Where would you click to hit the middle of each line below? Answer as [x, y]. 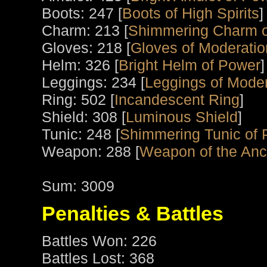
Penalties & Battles [133, 214]
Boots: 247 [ [82, 13]
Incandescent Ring [177, 100]
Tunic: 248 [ [81, 134]
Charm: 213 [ [85, 31]
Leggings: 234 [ [93, 83]
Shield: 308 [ [84, 117]
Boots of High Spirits [191, 13]
